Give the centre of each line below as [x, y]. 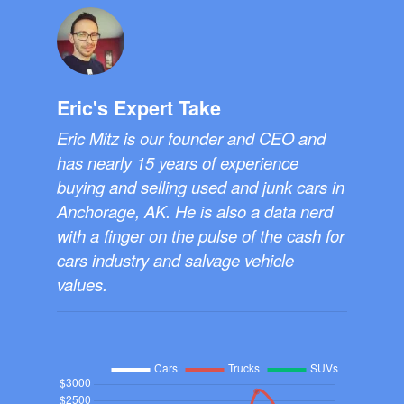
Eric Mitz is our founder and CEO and [191, 138]
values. [82, 285]
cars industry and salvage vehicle [175, 260]
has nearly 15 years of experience [178, 163]
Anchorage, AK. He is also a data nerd [195, 211]
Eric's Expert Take [139, 108]
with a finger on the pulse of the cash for [201, 236]
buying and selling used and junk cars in [201, 187]
